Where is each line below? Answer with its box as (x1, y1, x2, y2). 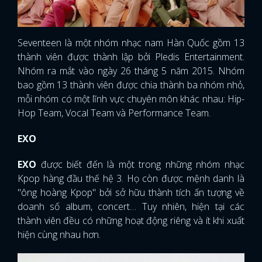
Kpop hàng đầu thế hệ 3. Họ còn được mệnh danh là (18, 172, 244, 185)
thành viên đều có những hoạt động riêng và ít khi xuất (18, 214, 244, 227)
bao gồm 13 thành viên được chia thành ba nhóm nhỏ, (18, 78, 244, 92)
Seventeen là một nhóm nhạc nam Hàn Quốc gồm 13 (18, 36, 244, 50)
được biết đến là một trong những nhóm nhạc (36, 158, 244, 171)
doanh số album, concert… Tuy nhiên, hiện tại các (18, 200, 244, 213)
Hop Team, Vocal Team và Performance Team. (18, 106, 211, 120)
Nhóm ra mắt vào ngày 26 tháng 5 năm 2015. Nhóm (18, 64, 244, 78)
